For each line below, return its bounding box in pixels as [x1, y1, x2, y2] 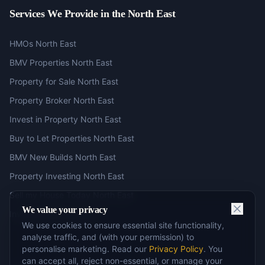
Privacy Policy [149, 244, 203, 254]
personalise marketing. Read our [22, 244, 147, 254]
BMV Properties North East [9, 57, 112, 67]
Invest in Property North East [9, 114, 121, 124]
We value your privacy [22, 205, 108, 215]
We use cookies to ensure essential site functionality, [22, 220, 224, 230]
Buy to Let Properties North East [9, 133, 134, 143]
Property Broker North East [9, 95, 114, 105]
